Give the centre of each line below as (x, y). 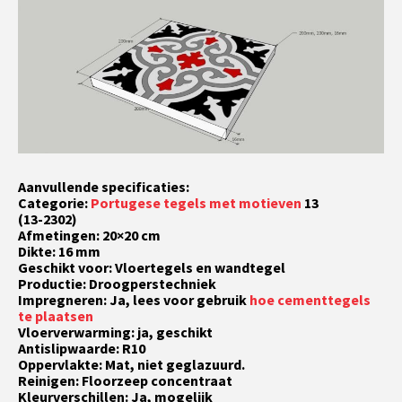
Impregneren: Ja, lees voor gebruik (134, 299)
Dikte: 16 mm (59, 251)
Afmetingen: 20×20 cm (89, 235)
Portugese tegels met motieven (196, 202)
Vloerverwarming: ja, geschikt (115, 332)
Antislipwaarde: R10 (82, 348)
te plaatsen (56, 315)
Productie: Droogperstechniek (117, 283)
